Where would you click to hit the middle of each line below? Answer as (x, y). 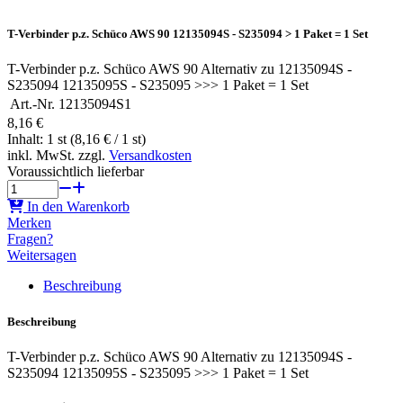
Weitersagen (42, 255)
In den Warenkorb (78, 207)
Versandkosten (150, 156)
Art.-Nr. (32, 104)
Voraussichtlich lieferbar (76, 172)
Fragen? (30, 239)
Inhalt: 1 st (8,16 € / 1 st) (76, 139)
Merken (29, 223)
